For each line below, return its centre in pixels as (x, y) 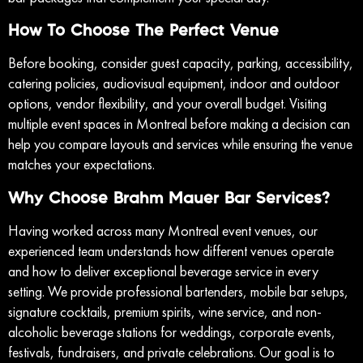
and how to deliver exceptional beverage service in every (163, 271)
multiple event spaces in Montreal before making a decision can (179, 124)
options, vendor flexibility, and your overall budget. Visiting (167, 104)
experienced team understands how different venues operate (171, 250)
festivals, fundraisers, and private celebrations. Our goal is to (171, 352)
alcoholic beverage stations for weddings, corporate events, (172, 331)
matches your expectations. (81, 164)
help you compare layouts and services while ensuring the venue (180, 144)
